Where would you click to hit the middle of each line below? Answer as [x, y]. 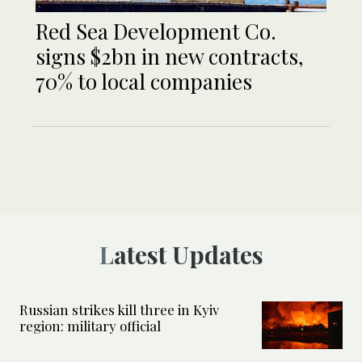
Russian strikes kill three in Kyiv [119, 309]
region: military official [90, 325]
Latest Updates [188, 254]
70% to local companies [144, 81]
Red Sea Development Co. [156, 31]
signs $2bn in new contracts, [170, 56]
